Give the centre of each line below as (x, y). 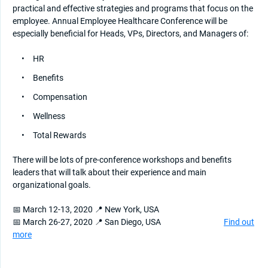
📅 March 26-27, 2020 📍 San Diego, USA (118, 222)
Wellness (49, 116)
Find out (239, 222)
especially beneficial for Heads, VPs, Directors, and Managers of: (130, 33)
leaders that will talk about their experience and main (109, 172)
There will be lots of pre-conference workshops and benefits (122, 159)
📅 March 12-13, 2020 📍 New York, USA (86, 209)
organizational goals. (52, 185)
